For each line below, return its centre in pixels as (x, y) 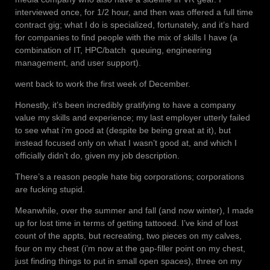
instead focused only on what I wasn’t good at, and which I (126, 143)
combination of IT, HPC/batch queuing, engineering (113, 50)
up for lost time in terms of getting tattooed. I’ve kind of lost (127, 223)
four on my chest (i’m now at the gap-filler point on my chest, (130, 249)
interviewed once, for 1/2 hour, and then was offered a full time (134, 12)
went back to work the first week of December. (103, 84)
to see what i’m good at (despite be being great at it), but (123, 130)
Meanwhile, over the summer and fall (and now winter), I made (134, 211)
